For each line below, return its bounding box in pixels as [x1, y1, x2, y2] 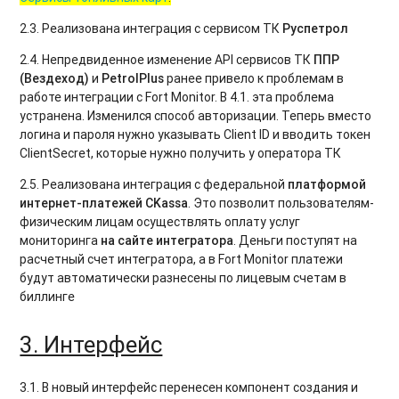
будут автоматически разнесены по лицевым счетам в [20, 269, 347, 286]
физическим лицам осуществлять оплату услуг [20, 213, 301, 230]
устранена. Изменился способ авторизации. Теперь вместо [20, 107, 372, 124]
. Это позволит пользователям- [188, 194, 375, 211]
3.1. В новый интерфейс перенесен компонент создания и [20, 379, 359, 395]
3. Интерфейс [20, 330, 163, 360]
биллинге [20, 288, 76, 305]
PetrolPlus [102, 69, 165, 86]
